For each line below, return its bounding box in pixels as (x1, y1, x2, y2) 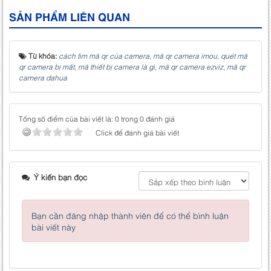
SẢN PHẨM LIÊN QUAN (9, 9, 130, 24)
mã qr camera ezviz (158, 62, 223, 72)
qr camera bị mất (19, 62, 74, 72)
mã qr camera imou (153, 51, 217, 61)
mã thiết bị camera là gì (78, 62, 155, 72)
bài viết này (31, 221, 76, 233)
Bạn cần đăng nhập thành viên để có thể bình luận (31, 209, 229, 221)
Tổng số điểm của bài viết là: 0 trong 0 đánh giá (19, 114, 175, 124)
